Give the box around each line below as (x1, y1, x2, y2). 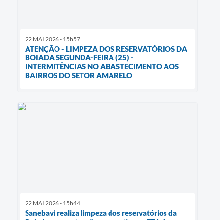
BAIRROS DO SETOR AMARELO (25, 70, 132, 80)
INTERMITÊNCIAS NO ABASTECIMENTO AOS (25, 61, 179, 71)
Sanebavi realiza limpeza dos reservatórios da (25, 208, 177, 218)
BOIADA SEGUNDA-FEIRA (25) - (25, 53, 134, 62)
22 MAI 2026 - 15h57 (25, 35, 80, 43)
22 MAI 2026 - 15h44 (25, 199, 80, 207)
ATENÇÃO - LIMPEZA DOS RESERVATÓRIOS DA (25, 44, 187, 53)
